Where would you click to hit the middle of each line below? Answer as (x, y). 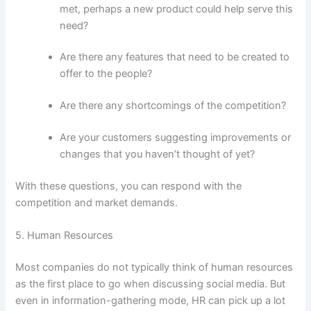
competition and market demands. (97, 203)
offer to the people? (106, 74)
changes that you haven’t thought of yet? (158, 154)
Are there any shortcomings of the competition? (173, 106)
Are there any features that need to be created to (175, 57)
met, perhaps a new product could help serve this (177, 9)
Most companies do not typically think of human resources (154, 268)
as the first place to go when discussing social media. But (151, 284)
